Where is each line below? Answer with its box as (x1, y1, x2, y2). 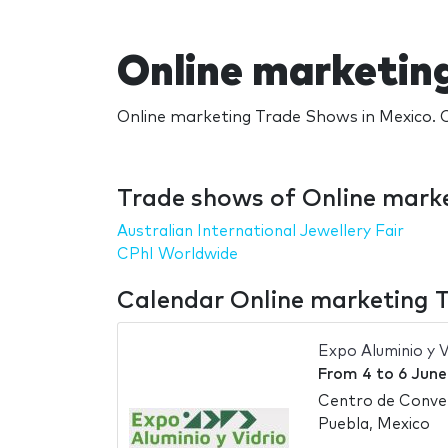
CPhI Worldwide (117, 246, 238, 262)
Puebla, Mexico (317, 416, 430, 432)
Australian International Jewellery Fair (117, 223, 404, 239)
